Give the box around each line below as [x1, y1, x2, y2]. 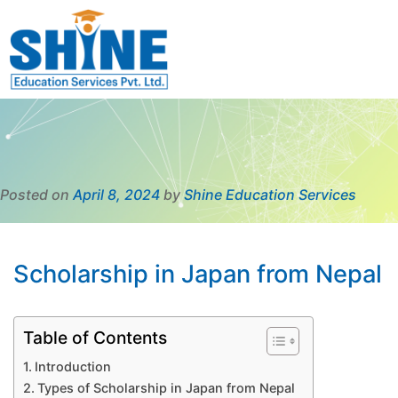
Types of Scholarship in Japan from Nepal [36, 379, 295, 395]
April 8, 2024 [73, 185, 160, 203]
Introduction [34, 358, 111, 374]
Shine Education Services [184, 185, 356, 203]
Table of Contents [23, 327, 167, 349]
